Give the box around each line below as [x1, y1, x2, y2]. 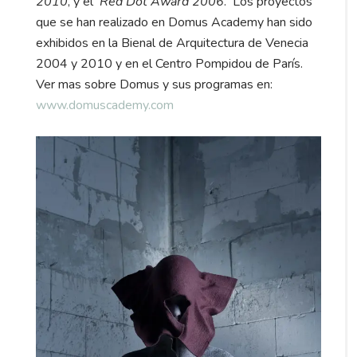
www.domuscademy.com [36, 96, 174, 115]
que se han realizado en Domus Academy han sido [36, 14, 312, 32]
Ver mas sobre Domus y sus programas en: [36, 76, 273, 94]
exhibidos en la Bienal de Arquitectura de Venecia [36, 34, 308, 53]
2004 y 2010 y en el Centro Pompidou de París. [36, 55, 306, 73]
